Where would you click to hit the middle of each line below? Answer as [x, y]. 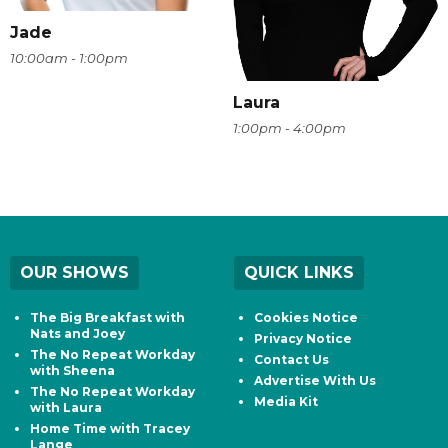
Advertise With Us [315, 381]
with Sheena [72, 371]
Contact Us [291, 360]
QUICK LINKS [299, 273]
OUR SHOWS [74, 273]
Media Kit [286, 402]
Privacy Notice [303, 339]
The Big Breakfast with [107, 318]
